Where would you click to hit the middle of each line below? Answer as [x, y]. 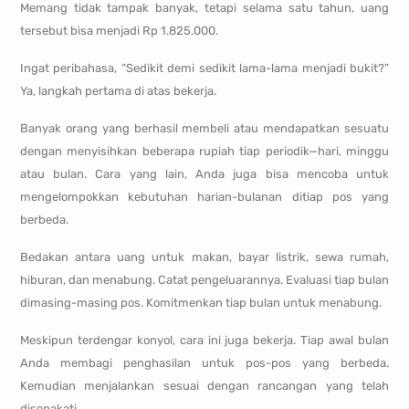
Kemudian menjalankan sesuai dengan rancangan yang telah [204, 386]
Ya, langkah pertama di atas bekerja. [118, 91]
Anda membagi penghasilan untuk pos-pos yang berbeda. [204, 363]
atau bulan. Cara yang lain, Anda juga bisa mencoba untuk [204, 174]
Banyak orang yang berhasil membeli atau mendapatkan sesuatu [204, 129]
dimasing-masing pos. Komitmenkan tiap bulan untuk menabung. [200, 303]
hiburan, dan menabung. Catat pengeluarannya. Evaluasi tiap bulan [204, 280]
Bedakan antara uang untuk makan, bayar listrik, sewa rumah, [204, 257]
